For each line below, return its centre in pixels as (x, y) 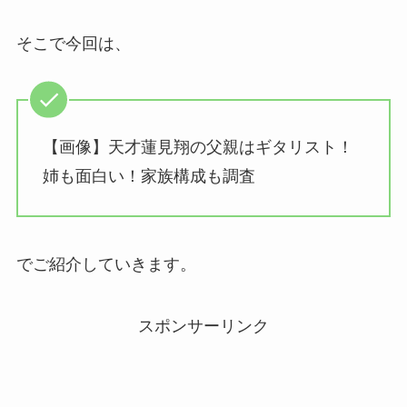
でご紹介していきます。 (106, 265)
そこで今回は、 (73, 43)
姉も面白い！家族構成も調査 (149, 177)
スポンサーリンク (203, 326)
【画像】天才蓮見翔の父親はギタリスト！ (198, 148)
